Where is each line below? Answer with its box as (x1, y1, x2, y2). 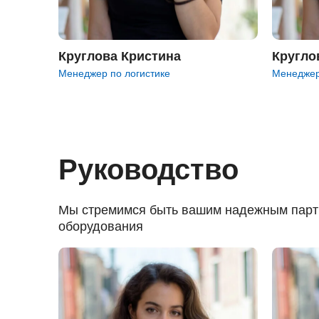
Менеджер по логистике (58, 68, 170, 79)
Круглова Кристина (58, 49, 181, 63)
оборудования (58, 219, 143, 234)
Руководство (58, 154, 239, 185)
